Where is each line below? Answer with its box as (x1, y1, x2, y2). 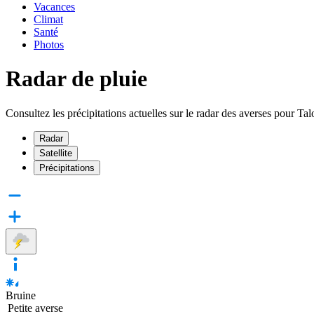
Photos (34, 39, 64, 50)
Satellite (39, 147, 72, 158)
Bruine (6, 289, 36, 301)
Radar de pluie (6, 66, 147, 92)
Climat (34, 13, 63, 25)
